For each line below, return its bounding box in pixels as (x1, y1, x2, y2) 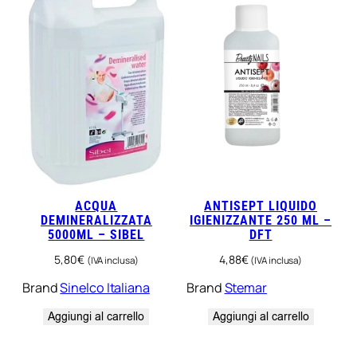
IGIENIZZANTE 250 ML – (190, 213, 332, 229)
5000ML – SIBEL (48, 227, 145, 243)
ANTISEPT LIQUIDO (204, 198, 318, 214)
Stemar (224, 279, 267, 297)
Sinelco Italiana (60, 279, 150, 297)
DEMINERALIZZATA (40, 213, 152, 229)
